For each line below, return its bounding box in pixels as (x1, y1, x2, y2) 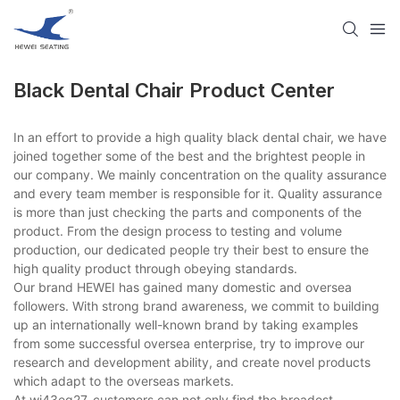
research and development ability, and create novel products (13, 354, 371, 371)
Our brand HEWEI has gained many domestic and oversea (13, 279, 352, 296)
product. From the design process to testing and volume (13, 223, 342, 239)
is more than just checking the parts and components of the (13, 204, 362, 221)
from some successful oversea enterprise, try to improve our (13, 336, 364, 352)
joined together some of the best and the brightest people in (13, 148, 365, 164)
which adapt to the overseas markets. (13, 373, 234, 389)
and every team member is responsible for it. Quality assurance (13, 186, 382, 202)
